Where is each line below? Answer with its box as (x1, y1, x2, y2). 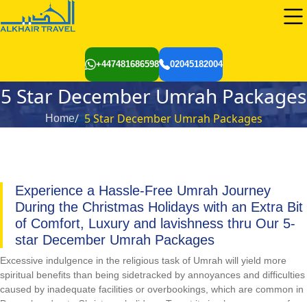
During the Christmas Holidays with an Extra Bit (15, 199, 303, 214)
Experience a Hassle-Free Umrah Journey (15, 182, 271, 198)
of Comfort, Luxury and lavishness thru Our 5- (15, 215, 295, 231)
